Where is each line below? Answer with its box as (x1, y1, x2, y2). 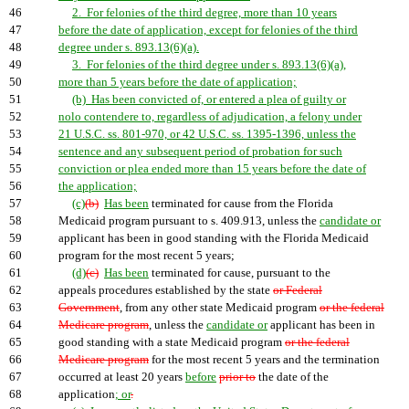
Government (58, 301, 120, 314)
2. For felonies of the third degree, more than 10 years (72, 6, 337, 19)
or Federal (273, 284, 322, 297)
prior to (219, 371, 256, 383)
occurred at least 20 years (58, 371, 185, 383)
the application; (58, 180, 137, 193)
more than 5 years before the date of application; (58, 76, 297, 89)
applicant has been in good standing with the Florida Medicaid (58, 232, 369, 245)
